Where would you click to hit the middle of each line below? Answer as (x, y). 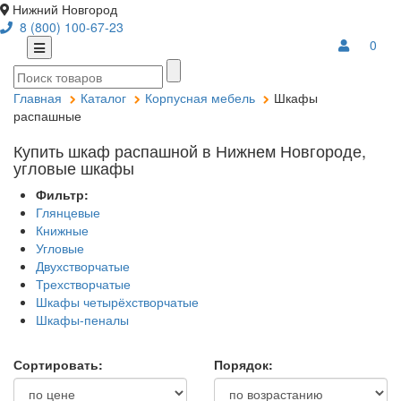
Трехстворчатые (83, 284)
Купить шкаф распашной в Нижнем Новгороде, (190, 150)
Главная (38, 98)
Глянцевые (68, 212)
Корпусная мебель (200, 98)
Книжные (62, 230)
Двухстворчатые (83, 266)
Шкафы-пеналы (82, 320)
